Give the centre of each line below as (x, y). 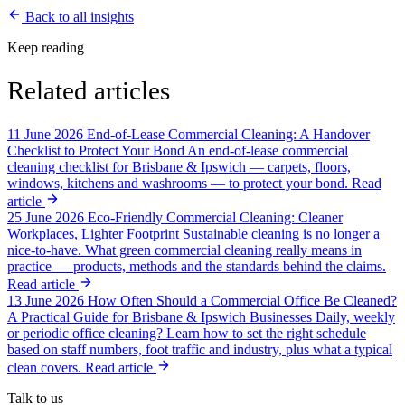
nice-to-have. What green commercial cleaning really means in (184, 250)
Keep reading (46, 47)
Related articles (89, 91)
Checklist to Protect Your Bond (97, 151)
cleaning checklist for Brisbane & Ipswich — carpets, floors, (179, 167)
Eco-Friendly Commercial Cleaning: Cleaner (215, 218)
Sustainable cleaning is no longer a (281, 234)
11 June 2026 (45, 135)
